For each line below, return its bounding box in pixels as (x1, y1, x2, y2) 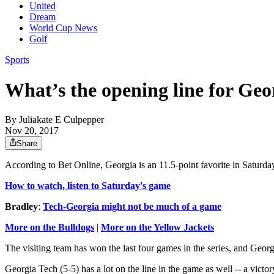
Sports (5, 54, 29, 65)
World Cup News (29, 23, 97, 34)
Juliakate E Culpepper (19, 114, 104, 125)
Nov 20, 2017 (5, 125, 59, 136)
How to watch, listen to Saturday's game (5, 180, 171, 191)
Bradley (5, 201, 38, 212)
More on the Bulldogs (5, 222, 94, 233)
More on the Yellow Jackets (101, 222, 214, 233)
